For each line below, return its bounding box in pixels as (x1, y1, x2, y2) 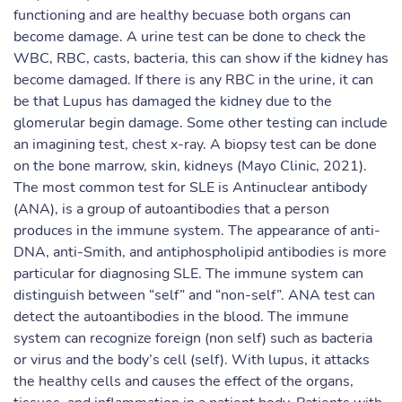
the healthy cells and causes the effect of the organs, (13, 371, 354, 391)
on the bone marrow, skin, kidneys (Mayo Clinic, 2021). (13, 156, 367, 176)
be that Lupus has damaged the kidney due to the (13, 92, 332, 111)
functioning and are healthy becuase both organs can (13, 5, 351, 25)
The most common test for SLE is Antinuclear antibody (13, 178, 367, 197)
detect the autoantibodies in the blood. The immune (13, 307, 349, 327)
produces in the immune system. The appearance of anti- (13, 221, 380, 240)
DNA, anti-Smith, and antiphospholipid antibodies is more (13, 242, 387, 262)
